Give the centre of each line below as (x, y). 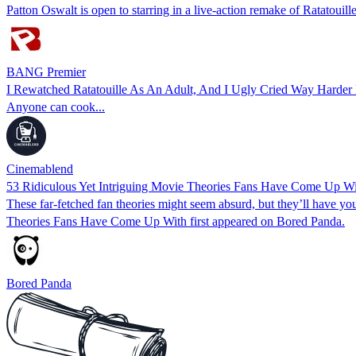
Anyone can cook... (56, 106)
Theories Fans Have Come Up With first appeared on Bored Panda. (176, 221)
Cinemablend (40, 168)
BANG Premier (46, 72)
